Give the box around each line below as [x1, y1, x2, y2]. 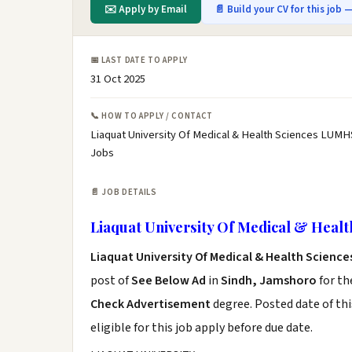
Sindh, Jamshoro [221, 272, 317, 289]
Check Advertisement [90, 295, 213, 313]
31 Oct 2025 [90, 71, 145, 87]
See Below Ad [131, 272, 208, 289]
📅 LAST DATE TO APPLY [90, 54, 188, 66]
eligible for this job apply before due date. [90, 319, 313, 336]
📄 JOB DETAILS [90, 186, 157, 198]
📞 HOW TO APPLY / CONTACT [90, 110, 213, 122]
